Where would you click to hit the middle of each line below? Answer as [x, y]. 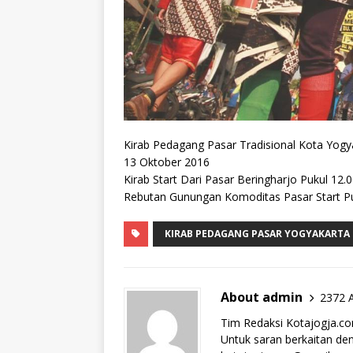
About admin [262, 297]
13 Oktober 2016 [167, 162]
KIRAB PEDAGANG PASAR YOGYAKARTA [257, 234]
